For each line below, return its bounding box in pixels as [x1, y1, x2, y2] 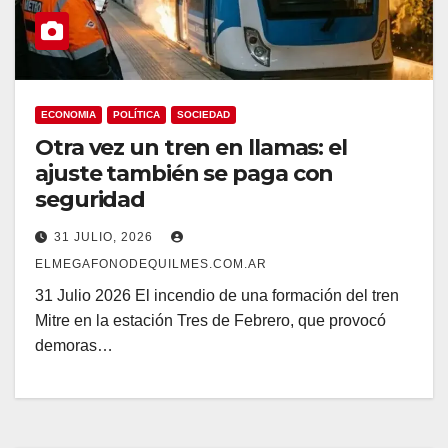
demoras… [35, 336, 113, 354]
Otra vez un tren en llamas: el [35, 133, 347, 161]
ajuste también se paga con [35, 159, 334, 187]
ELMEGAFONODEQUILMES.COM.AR [35, 256, 267, 271]
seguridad [35, 185, 146, 213]
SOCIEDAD [177, 108, 230, 120]
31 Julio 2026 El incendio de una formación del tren [35, 286, 399, 304]
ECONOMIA [41, 108, 96, 120]
